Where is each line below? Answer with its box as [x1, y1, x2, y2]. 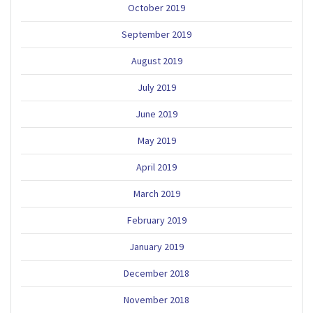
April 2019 [136, 160, 177, 173]
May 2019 [137, 133, 176, 147]
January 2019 [129, 240, 184, 253]
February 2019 [126, 213, 187, 226]
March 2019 [133, 187, 180, 200]
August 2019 [131, 54, 182, 67]
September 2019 [122, 27, 191, 41]
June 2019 [136, 107, 177, 120]
